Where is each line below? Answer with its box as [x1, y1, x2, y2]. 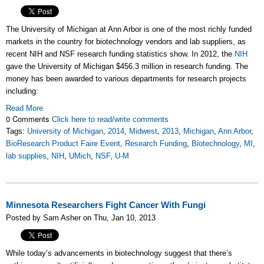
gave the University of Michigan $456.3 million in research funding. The [6, 62, 248, 71]
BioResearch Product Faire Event [6, 139, 120, 148]
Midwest [129, 127, 157, 136]
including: [6, 87, 38, 96]
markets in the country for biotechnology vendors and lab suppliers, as [6, 37, 246, 47]
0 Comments [6, 113, 52, 125]
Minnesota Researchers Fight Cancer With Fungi [6, 200, 206, 210]
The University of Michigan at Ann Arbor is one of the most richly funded [6, 25, 252, 34]
